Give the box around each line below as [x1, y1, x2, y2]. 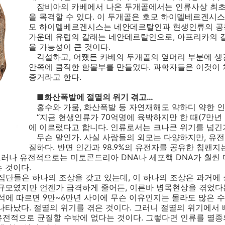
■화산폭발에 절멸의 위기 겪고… [37, 92, 153, 102]
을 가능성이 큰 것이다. [29, 42, 110, 52]
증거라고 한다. [29, 72, 81, 82]
